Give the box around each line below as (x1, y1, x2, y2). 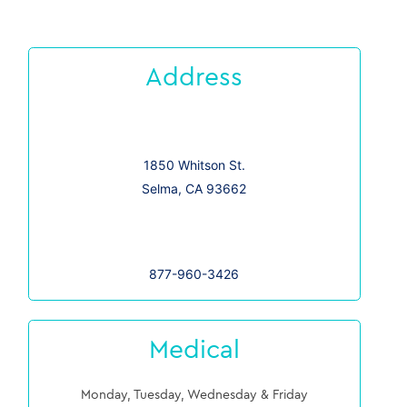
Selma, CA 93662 (142, 180, 246, 196)
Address (145, 61, 243, 92)
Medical (148, 333, 240, 364)
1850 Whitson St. (143, 156, 245, 173)
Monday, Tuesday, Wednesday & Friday (80, 386, 308, 402)
